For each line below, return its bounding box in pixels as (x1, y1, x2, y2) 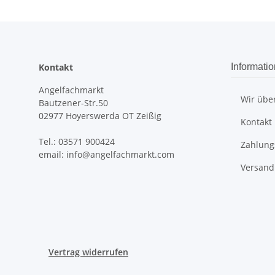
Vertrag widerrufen (48, 246, 128, 258)
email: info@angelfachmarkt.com (39, 149, 174, 160)
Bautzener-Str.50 (39, 97, 108, 109)
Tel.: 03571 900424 (39, 136, 115, 147)
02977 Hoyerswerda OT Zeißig (39, 110, 161, 122)
